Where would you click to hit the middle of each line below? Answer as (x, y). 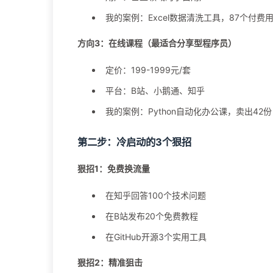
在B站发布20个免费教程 (152, 216)
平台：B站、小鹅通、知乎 (155, 91)
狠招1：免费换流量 (114, 169)
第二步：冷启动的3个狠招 (134, 142)
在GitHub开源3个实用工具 (156, 237)
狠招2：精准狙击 (110, 263)
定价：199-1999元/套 (148, 70)
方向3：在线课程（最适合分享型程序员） (157, 43)
